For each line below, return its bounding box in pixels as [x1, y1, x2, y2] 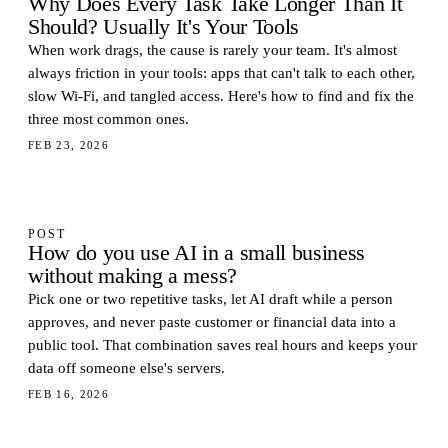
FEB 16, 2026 [28, 388, 110, 400]
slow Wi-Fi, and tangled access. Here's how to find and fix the [28, 88, 414, 104]
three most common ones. [28, 111, 189, 127]
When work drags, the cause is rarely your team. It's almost [28, 42, 397, 58]
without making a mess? [28, 264, 237, 288]
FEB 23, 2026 [28, 139, 110, 151]
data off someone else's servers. [28, 360, 225, 376]
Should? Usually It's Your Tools [28, 15, 299, 39]
